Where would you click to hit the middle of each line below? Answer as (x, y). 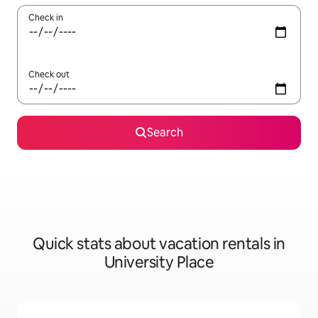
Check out (49, 75)
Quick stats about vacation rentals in (159, 244)
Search (165, 133)
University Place (159, 263)
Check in (46, 18)
